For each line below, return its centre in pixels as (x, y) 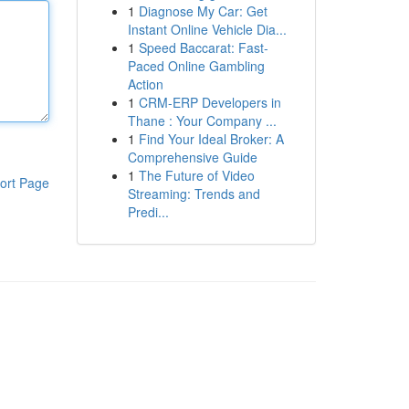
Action (145, 84)
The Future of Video (196, 175)
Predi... (148, 212)
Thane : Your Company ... (202, 121)
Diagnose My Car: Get (203, 11)
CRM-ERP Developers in (210, 102)
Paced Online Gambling (196, 66)
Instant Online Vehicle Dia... (207, 29)
